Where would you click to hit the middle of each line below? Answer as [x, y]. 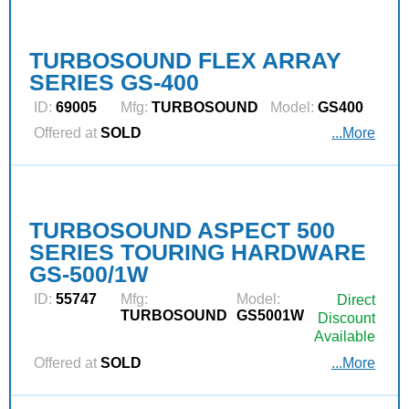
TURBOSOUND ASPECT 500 [182, 230]
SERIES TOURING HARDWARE [198, 252]
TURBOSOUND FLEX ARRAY [185, 60]
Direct [356, 300]
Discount [346, 318]
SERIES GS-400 [114, 82]
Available [345, 336]
